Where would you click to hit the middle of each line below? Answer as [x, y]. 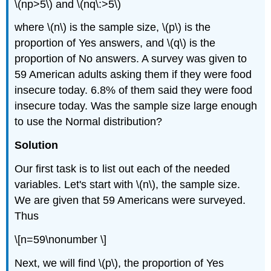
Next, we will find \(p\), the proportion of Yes [119, 263]
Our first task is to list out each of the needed [122, 168]
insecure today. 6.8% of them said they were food [134, 90]
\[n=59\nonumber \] [61, 239]
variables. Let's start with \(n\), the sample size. [128, 184]
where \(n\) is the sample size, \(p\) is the [113, 28]
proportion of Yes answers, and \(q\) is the [115, 43]
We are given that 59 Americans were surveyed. [130, 200]
